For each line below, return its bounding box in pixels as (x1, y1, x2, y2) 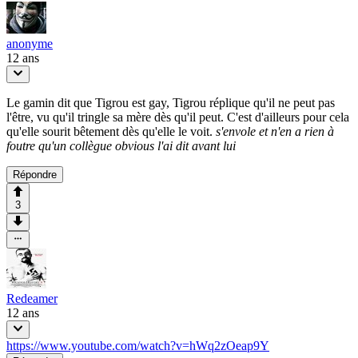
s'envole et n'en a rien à (216, 125, 334, 139)
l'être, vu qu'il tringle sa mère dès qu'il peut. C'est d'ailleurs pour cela (6, 110, 349, 125)
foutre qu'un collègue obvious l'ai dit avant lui (6, 139, 236, 153)
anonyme (6, 36, 53, 50)
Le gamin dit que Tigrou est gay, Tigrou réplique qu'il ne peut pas (6, 96, 335, 110)
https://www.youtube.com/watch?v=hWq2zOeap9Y (6, 338, 269, 352)
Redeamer (6, 292, 58, 306)
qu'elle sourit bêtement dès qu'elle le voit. (6, 125, 216, 139)
